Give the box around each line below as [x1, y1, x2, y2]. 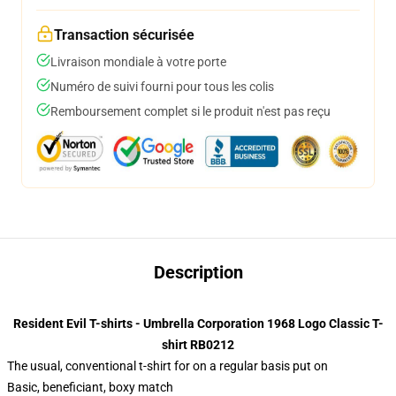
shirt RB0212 [162, 338, 234, 352]
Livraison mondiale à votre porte [50, 55, 226, 69]
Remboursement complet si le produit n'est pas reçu [50, 104, 331, 118]
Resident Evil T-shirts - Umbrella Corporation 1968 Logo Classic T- [12, 316, 384, 331]
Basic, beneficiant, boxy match [7, 380, 173, 394]
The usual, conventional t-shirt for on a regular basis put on [7, 359, 328, 373]
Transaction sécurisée [54, 27, 194, 43]
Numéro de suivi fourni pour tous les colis [50, 80, 274, 94]
